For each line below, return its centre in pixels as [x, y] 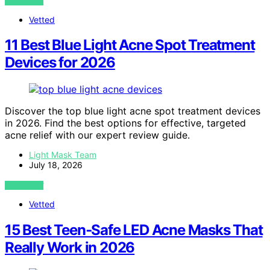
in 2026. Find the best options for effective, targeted [125, 123]
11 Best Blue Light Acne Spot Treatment [130, 45]
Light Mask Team [63, 155]
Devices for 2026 [60, 63]
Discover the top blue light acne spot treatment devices [133, 111]
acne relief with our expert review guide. [97, 135]
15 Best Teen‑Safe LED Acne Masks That [134, 230]
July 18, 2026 [56, 165]
